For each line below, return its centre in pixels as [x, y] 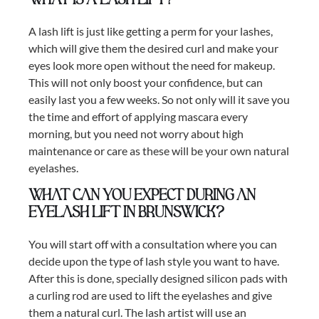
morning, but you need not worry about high [136, 134]
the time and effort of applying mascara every [138, 117]
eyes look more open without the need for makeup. [152, 66]
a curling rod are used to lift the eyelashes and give [150, 296]
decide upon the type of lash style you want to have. [154, 261]
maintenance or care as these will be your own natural [159, 151]
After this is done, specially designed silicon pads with [158, 278]
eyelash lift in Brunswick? [126, 213]
